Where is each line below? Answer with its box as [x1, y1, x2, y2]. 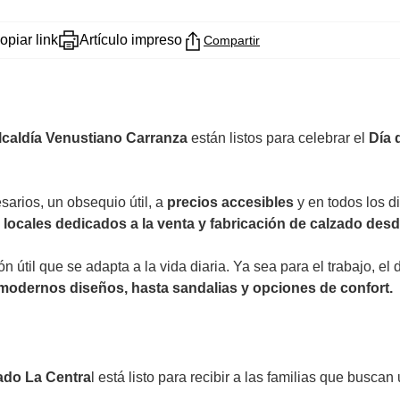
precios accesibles [167, 194, 294, 210]
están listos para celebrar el [187, 129, 365, 146]
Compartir [204, 32, 260, 47]
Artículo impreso [79, 31, 182, 47]
